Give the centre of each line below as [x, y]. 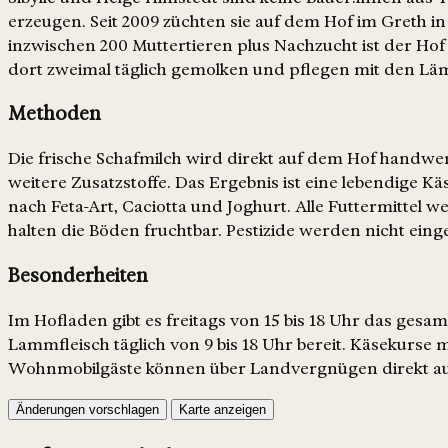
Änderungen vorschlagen [87, 409]
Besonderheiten [78, 275]
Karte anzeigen [222, 409]
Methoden [54, 114]
